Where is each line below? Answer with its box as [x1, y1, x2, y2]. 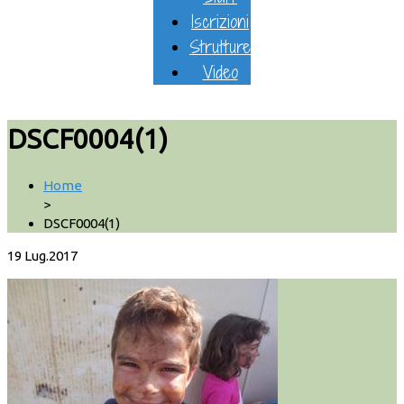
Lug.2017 [24, 248, 78, 264]
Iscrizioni [191, 9, 249, 33]
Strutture [189, 34, 251, 59]
